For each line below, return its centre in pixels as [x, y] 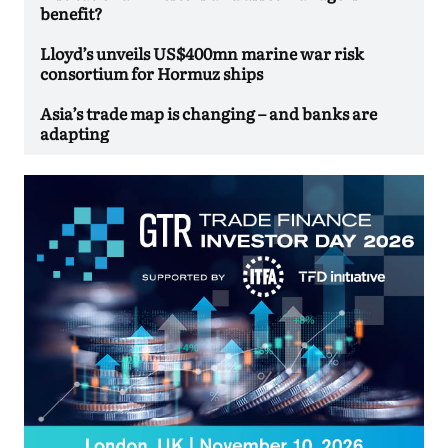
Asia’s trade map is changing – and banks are [208, 113]
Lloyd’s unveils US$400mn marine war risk [202, 53]
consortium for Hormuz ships [151, 73]
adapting [74, 133]
